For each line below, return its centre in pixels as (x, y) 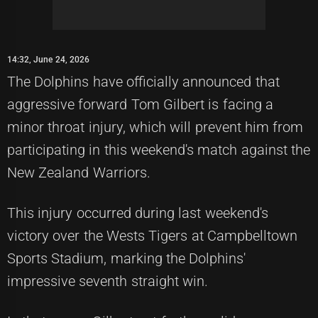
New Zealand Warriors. (79, 172)
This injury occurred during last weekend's (138, 213)
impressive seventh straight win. (108, 281)
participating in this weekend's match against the (159, 150)
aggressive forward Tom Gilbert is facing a (140, 104)
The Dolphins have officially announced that (143, 82)
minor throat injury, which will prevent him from (155, 127)
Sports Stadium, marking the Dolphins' (127, 258)
